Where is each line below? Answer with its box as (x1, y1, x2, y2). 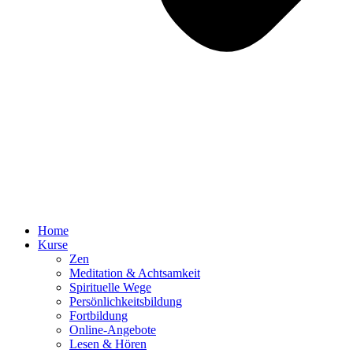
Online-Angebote (69, 323, 156, 336)
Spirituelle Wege (69, 281, 151, 294)
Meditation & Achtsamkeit (69, 266, 200, 280)
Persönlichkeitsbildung (69, 295, 182, 308)
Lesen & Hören (69, 337, 147, 351)
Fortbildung (69, 309, 128, 322)
